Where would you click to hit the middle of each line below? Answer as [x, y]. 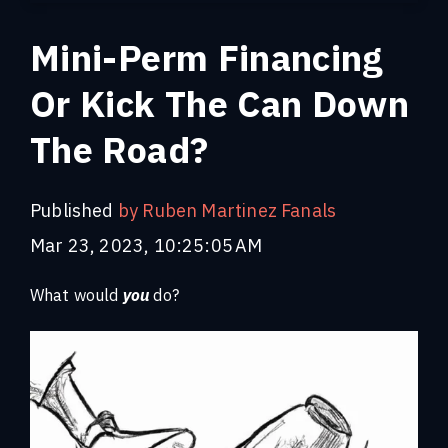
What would [76, 294]
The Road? [119, 149]
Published [72, 210]
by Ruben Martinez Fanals [225, 210]
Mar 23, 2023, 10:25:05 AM [146, 245]
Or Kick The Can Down [220, 103]
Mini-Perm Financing [207, 57]
